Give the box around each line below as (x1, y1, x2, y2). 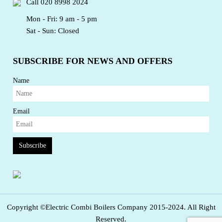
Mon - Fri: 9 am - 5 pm (26, 14, 98, 23)
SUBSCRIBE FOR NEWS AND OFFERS (13, 55, 173, 66)
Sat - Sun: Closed (26, 26, 80, 35)
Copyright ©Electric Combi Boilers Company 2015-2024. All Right (6, 203, 216, 211)
